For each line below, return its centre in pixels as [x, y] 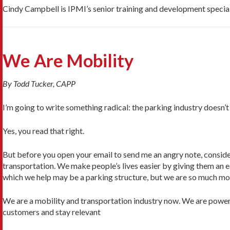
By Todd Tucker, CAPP [39, 84]
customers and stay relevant [52, 212]
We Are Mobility [68, 61]
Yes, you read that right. [43, 131]
